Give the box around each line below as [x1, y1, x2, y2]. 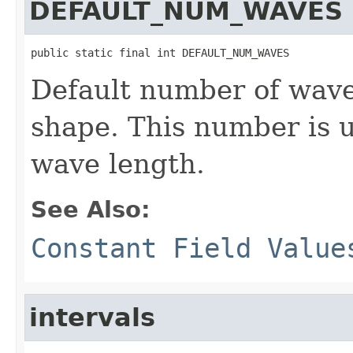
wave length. [31, 147, 205, 180]
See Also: [31, 195, 150, 223]
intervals [29, 303, 155, 332]
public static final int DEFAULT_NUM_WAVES [31, 46, 289, 59]
